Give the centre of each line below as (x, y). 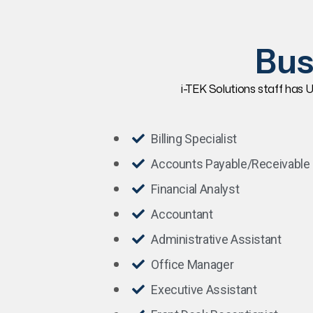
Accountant (182, 214)
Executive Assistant (204, 290)
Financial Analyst (195, 189)
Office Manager (192, 264)
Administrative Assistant (216, 239)
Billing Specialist (194, 139)
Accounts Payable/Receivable (231, 164)
